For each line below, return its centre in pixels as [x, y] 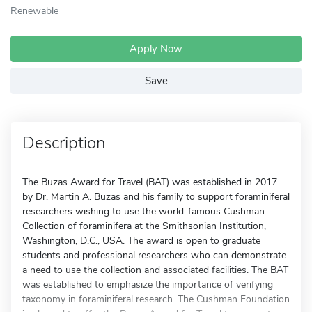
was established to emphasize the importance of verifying [148, 284]
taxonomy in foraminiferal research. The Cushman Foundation [156, 299]
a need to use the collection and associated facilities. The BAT [155, 270]
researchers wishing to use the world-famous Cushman [143, 211]
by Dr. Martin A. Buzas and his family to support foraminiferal [156, 197]
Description [64, 143]
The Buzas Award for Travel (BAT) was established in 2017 [150, 182]
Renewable [34, 10]
